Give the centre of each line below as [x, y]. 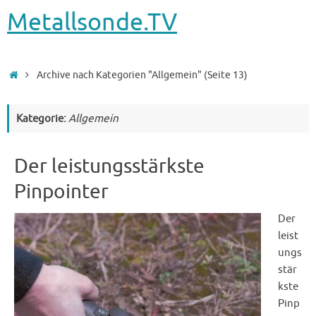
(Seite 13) [224, 75]
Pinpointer [61, 192]
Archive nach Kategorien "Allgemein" [119, 75]
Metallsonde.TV [92, 23]
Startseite [42, 74]
